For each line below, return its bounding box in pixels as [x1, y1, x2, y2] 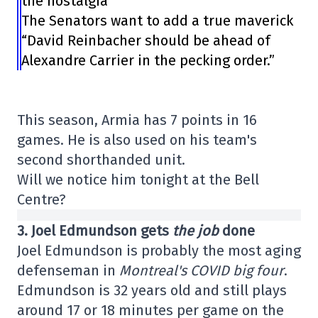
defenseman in [17, 261, 119, 279]
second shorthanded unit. [17, 150, 185, 168]
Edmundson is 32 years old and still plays [17, 281, 287, 299]
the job [169, 221, 219, 239]
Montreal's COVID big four [119, 261, 284, 279]
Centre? [17, 190, 66, 208]
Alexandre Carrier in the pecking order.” [21, 51, 275, 69]
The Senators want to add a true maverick [21, 11, 294, 29]
